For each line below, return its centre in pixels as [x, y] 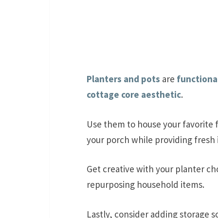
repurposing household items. [145, 185]
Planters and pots [123, 79]
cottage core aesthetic [134, 95]
